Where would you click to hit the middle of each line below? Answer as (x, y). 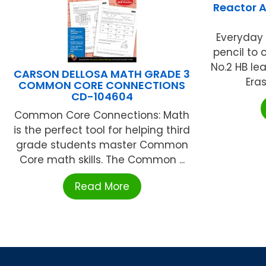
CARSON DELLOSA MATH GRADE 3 (102, 74)
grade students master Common (102, 145)
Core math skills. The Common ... (102, 160)
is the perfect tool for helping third (102, 130)
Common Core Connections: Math (102, 115)
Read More (102, 187)
